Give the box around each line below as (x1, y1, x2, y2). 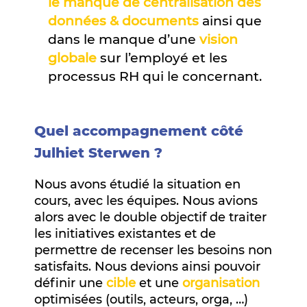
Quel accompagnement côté (34, 122, 243, 139)
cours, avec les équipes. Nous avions (34, 193, 258, 208)
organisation (182, 275, 260, 291)
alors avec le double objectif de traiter (34, 209, 267, 225)
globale (48, 49, 97, 66)
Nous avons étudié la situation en (34, 176, 241, 192)
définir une (34, 275, 106, 291)
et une (136, 275, 182, 291)
